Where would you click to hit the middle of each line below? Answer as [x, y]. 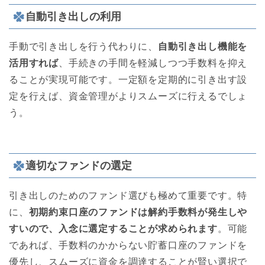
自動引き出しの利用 [73, 16]
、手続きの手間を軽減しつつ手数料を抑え [153, 63]
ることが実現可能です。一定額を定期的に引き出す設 [128, 79]
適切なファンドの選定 [79, 166]
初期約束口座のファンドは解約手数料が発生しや [138, 212]
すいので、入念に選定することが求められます [113, 229]
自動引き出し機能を [203, 46]
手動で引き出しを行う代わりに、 [83, 46]
